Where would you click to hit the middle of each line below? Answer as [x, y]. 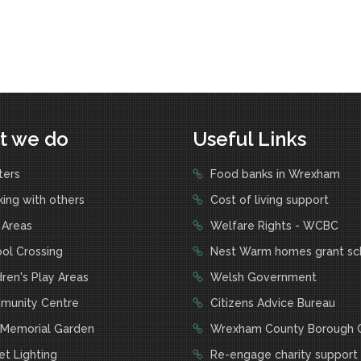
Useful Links [249, 139]
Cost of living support [268, 200]
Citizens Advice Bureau [271, 303]
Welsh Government [262, 277]
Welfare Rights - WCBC [273, 226]
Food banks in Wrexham [274, 174]
